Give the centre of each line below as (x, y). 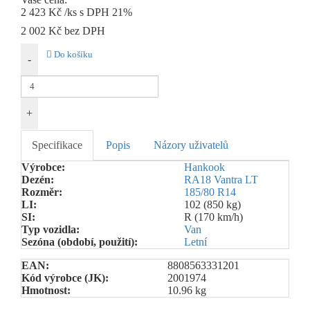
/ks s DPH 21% (98, 12)
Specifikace (57, 145)
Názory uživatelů (191, 145)
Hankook (204, 167)
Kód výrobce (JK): (65, 277)
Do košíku (72, 55)
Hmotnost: (46, 290)
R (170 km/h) (213, 217)
